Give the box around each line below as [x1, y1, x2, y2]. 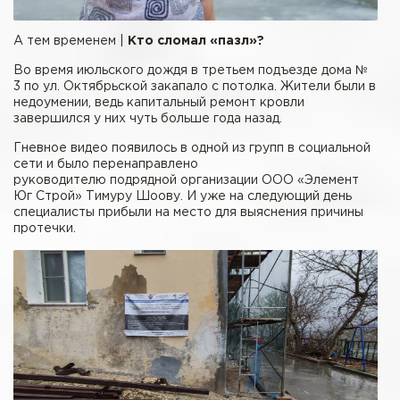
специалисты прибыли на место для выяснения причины [13, 207, 363, 218]
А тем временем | [13, 36, 128, 46]
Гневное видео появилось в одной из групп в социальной [13, 143, 371, 154]
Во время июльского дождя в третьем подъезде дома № [13, 65, 369, 76]
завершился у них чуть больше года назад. [13, 113, 282, 124]
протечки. [13, 223, 76, 234]
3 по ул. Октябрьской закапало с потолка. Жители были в [13, 81, 376, 92]
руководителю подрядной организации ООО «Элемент [13, 175, 359, 186]
